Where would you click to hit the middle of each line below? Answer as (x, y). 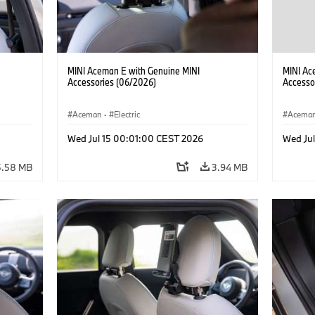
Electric (127, 114)
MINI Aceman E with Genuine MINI (133, 70)
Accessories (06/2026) (111, 82)
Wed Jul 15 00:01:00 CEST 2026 (135, 138)
